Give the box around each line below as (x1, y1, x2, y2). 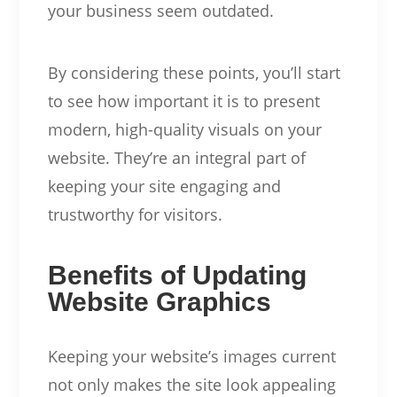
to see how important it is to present (47, 90, 320, 112)
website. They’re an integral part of (47, 146, 306, 168)
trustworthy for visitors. (47, 203, 222, 225)
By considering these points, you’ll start (47, 61, 340, 83)
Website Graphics (47, 286, 271, 316)
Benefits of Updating (47, 260, 307, 290)
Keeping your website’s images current (47, 345, 336, 367)
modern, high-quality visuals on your (47, 118, 322, 140)
